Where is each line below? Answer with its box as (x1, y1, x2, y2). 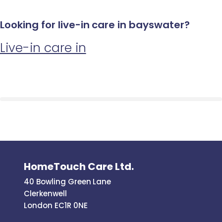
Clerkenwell (24, 188, 67, 199)
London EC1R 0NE (24, 200, 88, 211)
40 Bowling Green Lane (24, 176, 111, 187)
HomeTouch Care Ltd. (24, 159, 134, 173)
